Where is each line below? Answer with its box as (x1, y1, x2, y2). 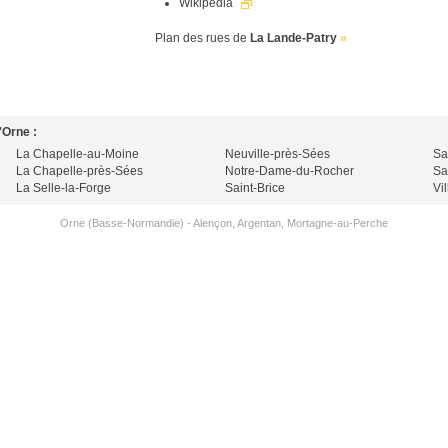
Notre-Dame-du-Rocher (225, 164, 354, 178)
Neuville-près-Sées (225, 147, 330, 161)
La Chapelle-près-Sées (16, 164, 143, 178)
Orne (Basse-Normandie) (60, 217, 184, 229)
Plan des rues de (155, 31, 250, 45)
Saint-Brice (225, 181, 285, 195)
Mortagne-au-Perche (287, 217, 388, 229)
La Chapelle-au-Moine (16, 147, 139, 161)
